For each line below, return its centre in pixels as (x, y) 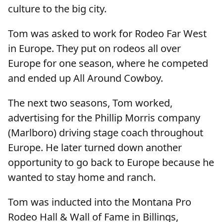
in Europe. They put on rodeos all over (94, 49)
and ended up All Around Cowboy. (85, 78)
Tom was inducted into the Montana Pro (100, 202)
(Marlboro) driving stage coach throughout (106, 133)
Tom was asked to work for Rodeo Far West (107, 34)
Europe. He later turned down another (95, 148)
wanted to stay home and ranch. (82, 177)
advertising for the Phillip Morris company (104, 118)
